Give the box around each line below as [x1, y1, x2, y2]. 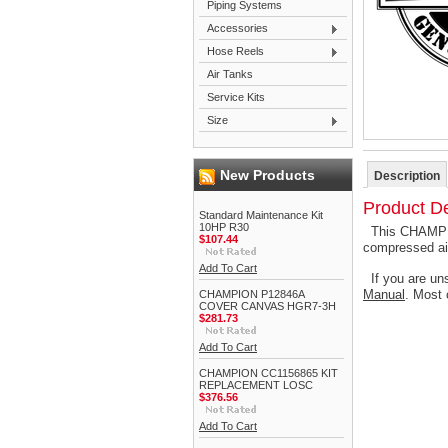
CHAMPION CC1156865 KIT [199, 367, 338, 379]
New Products [220, 167, 315, 183]
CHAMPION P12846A [199, 288, 304, 300]
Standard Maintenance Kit [199, 209, 323, 221]
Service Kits [207, 91, 265, 103]
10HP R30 [199, 221, 249, 233]
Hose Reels [207, 45, 264, 57]
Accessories [207, 22, 268, 34]
